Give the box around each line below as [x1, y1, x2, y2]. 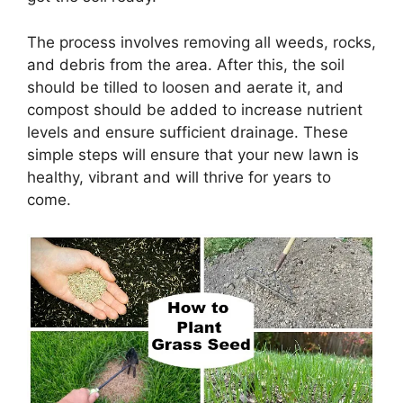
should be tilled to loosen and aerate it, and [27, 77, 344, 96]
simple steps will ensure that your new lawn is [27, 145, 359, 164]
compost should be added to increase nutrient [27, 100, 363, 119]
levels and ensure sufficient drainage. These [27, 122, 348, 141]
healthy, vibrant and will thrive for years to [27, 167, 331, 186]
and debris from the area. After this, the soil [27, 55, 345, 74]
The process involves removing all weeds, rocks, [27, 32, 376, 51]
